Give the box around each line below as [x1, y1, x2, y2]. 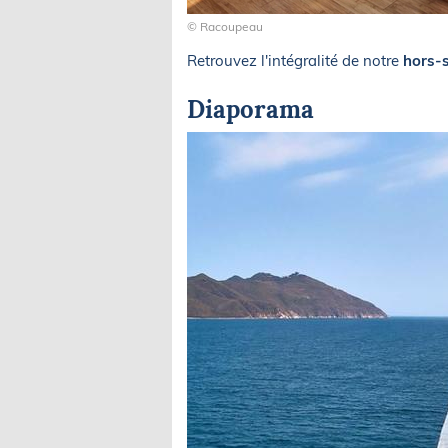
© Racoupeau [187, 19, 263, 34]
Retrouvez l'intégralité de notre [187, 51, 403, 70]
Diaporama [187, 94, 314, 125]
